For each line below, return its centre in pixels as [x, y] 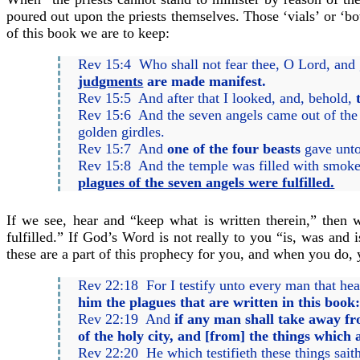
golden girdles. [122, 132]
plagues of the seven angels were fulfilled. [207, 183]
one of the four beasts [234, 149]
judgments [111, 82]
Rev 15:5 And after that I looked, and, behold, [217, 98]
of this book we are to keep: [88, 33]
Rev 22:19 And [127, 319]
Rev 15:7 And [123, 149]
